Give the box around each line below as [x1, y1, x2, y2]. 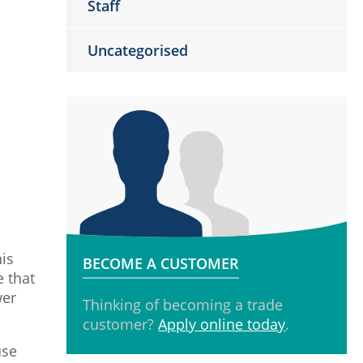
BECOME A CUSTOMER [83, 253, 240, 273]
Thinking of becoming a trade [83, 294, 284, 314]
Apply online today [158, 314, 286, 334]
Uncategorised [88, 41, 189, 60]
